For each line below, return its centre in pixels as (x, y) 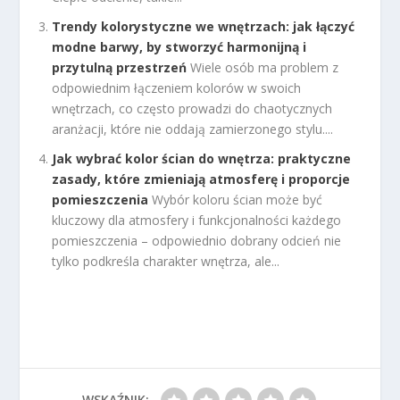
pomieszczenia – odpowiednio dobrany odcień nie (197, 240)
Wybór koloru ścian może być (237, 199)
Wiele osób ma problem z (265, 67)
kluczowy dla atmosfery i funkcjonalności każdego (197, 220)
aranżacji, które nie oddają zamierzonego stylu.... (193, 129)
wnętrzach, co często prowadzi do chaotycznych (192, 108)
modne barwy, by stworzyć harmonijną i (179, 46)
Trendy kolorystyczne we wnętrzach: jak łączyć (204, 26)
